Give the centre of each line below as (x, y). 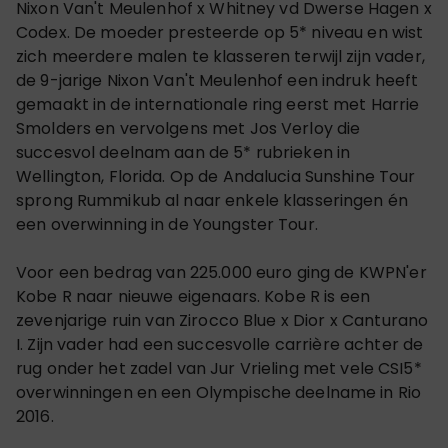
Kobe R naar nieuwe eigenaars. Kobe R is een (193, 296)
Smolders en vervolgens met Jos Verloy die (188, 128)
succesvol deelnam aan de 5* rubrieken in (183, 152)
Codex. (45, 32)
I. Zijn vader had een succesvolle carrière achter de (220, 344)
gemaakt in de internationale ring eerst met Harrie (218, 104)
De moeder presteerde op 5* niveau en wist (248, 32)
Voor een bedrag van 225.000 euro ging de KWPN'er (221, 272)
